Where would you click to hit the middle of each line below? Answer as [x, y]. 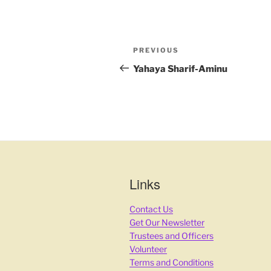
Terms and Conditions [171, 263]
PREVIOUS [156, 50]
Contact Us [151, 209]
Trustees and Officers [171, 236]
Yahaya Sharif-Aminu [180, 69]
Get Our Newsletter [167, 223]
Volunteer [148, 249]
